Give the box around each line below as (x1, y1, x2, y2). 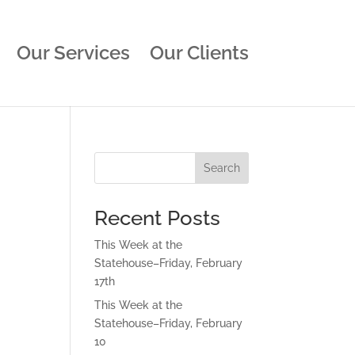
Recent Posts (94, 206, 221, 230)
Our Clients (149, 41, 249, 64)
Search (203, 162, 240, 174)
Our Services (16, 41, 130, 64)
